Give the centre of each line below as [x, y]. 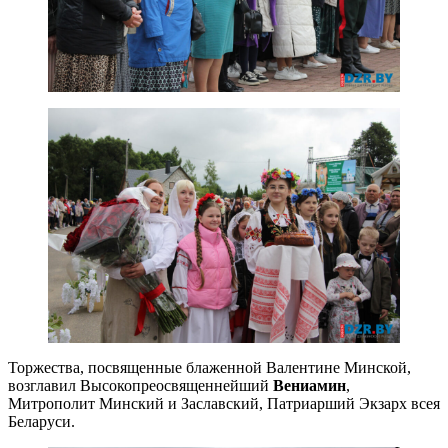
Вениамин [309, 385]
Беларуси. [41, 421]
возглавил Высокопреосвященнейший [140, 385]
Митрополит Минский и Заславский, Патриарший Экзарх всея [224, 403]
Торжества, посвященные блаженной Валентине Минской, [209, 367]
